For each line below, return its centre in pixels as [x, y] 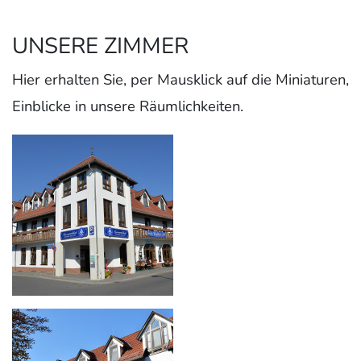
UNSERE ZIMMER [100, 46]
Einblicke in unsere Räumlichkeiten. [128, 106]
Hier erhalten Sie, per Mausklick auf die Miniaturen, [180, 80]
